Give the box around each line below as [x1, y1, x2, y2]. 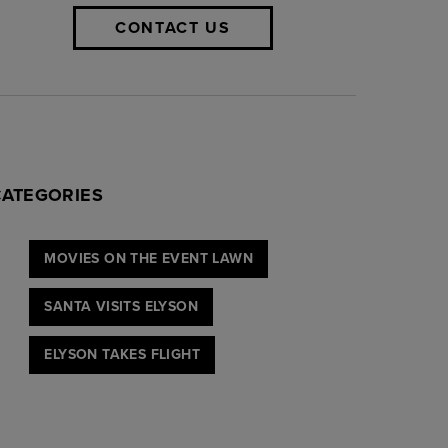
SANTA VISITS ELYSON [44, 295, 198, 316]
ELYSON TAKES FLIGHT [44, 343, 200, 364]
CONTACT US [115, 15, 231, 39]
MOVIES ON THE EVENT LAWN [44, 247, 253, 268]
